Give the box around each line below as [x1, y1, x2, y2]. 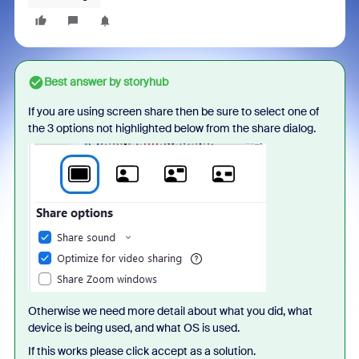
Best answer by [43, 75, 121, 89]
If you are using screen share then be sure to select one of [27, 104, 319, 119]
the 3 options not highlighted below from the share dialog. [27, 121, 316, 135]
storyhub [120, 75, 168, 89]
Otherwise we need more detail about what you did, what [27, 304, 313, 318]
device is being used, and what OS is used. [27, 321, 240, 335]
